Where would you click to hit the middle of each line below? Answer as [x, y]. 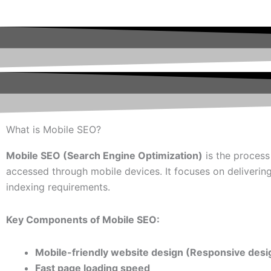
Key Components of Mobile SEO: [83, 219]
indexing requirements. [58, 187]
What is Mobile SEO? [54, 129]
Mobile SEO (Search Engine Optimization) [104, 155]
